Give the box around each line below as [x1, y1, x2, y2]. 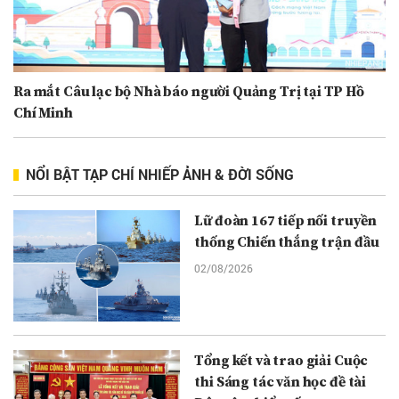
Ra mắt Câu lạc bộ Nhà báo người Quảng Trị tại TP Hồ [13, 82, 364, 101]
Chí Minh [13, 103, 73, 122]
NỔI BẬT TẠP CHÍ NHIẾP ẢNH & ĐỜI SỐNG [26, 164, 294, 183]
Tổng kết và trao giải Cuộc [194, 351, 369, 370]
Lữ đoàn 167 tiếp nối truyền [194, 211, 378, 230]
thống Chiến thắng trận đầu [194, 232, 380, 251]
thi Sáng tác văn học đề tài [194, 372, 367, 391]
